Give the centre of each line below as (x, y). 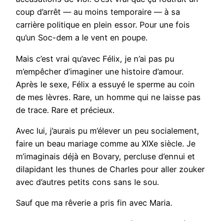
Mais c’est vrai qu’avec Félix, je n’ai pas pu (95, 58)
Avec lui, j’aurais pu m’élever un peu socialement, (108, 131)
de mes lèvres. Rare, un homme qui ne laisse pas (108, 97)
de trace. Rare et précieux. (66, 110)
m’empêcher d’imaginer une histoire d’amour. (100, 71)
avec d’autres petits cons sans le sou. (89, 182)
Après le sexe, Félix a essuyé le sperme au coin (105, 84)
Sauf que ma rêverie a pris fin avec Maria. (95, 203)
